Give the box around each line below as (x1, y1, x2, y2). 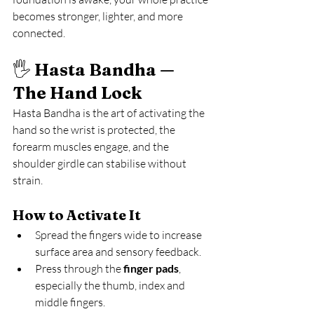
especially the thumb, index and (35, 278, 187, 292)
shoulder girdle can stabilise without (13, 156, 189, 170)
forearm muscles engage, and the (13, 139, 171, 153)
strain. (13, 173, 43, 187)
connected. (13, 26, 65, 40)
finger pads (123, 261, 179, 275)
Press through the (35, 261, 123, 275)
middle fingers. (35, 295, 105, 309)
